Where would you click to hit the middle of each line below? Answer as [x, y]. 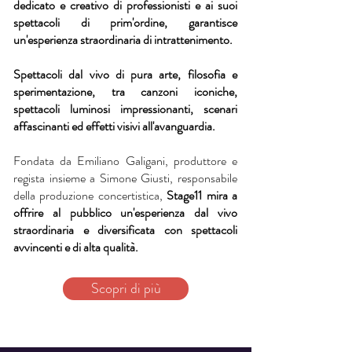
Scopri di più [126, 288]
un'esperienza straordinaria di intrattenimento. [123, 40]
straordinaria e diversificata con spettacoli [125, 230]
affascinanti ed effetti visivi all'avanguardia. [114, 126]
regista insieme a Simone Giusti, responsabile [125, 178]
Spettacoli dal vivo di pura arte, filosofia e [125, 74]
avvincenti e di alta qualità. [76, 247]
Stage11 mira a [202, 195]
